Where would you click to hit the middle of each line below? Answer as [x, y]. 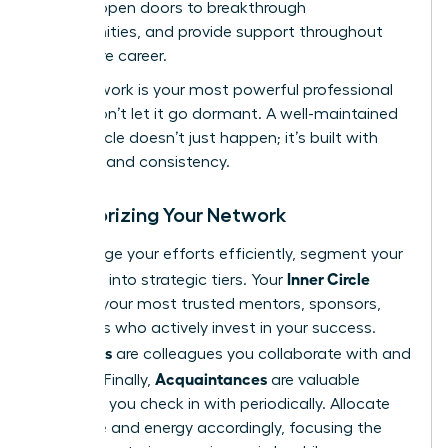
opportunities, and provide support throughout [210, 32]
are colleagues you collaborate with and [261, 354]
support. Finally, [96, 380]
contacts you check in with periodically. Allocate [213, 404]
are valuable [313, 380]
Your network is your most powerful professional [215, 90]
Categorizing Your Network [161, 215]
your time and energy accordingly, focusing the [209, 428]
